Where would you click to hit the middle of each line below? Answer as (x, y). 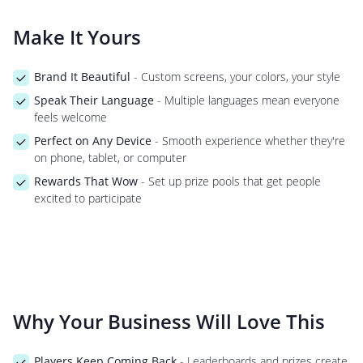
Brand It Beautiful (82, 77)
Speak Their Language (94, 100)
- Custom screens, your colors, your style (235, 77)
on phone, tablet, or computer (110, 158)
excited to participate (88, 198)
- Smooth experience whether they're (248, 141)
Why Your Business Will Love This (169, 321)
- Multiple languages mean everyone (246, 100)
